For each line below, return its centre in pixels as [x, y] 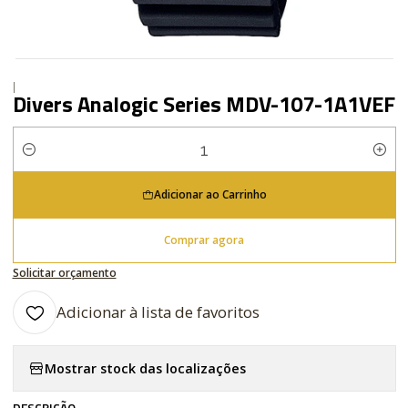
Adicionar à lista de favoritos [158, 312]
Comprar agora [204, 240]
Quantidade [48, 159]
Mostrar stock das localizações [145, 368]
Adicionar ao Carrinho [210, 194]
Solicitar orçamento [64, 272]
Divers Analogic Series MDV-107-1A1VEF [204, 104]
